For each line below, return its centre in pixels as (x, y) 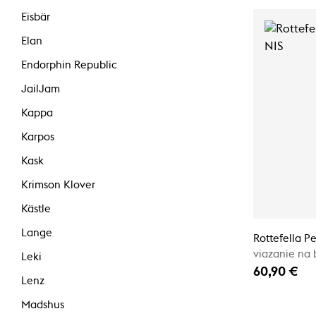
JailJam (41, 89)
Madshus (43, 305)
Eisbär (36, 17)
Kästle (36, 209)
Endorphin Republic (69, 65)
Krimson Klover (58, 185)
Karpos (38, 137)
